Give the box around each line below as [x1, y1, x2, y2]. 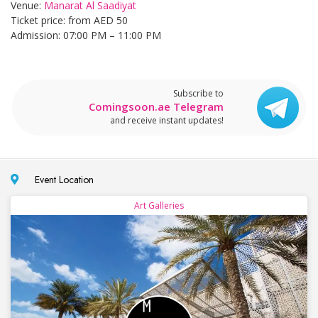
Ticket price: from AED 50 [11, 13, 128, 27]
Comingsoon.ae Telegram [89, 99, 224, 114]
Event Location [29, 172, 94, 187]
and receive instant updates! [110, 114, 224, 126]
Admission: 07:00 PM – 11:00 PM [11, 28, 161, 42]
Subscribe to [173, 87, 224, 99]
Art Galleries [134, 199, 184, 212]
